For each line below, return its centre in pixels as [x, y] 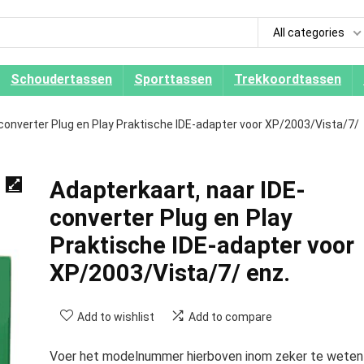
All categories [309, 32]
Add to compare [230, 317]
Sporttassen [173, 79]
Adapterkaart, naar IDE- [177, 190]
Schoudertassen [61, 79]
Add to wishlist [115, 317]
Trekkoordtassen [288, 79]
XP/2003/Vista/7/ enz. [169, 273]
